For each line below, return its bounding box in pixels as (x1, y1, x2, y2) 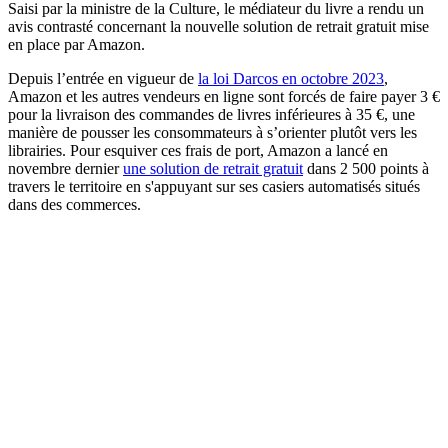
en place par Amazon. (8, 35, 145, 53)
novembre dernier (8, 159, 123, 177)
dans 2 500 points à (303, 159, 429, 177)
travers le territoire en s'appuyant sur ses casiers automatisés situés (8, 177, 420, 195)
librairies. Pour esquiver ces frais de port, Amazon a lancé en (8, 141, 388, 159)
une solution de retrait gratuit (123, 159, 303, 177)
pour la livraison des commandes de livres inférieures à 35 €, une (8, 105, 415, 123)
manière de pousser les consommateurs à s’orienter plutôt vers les (8, 123, 417, 141)
